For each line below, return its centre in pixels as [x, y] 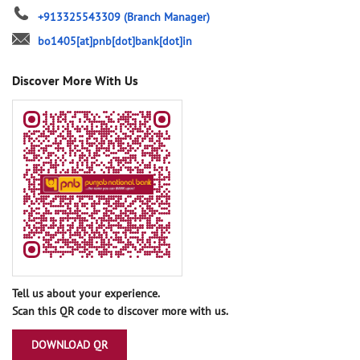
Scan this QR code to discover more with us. [120, 311]
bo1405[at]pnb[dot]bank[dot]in [115, 41]
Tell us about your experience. [86, 294]
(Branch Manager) [167, 17]
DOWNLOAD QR [70, 345]
